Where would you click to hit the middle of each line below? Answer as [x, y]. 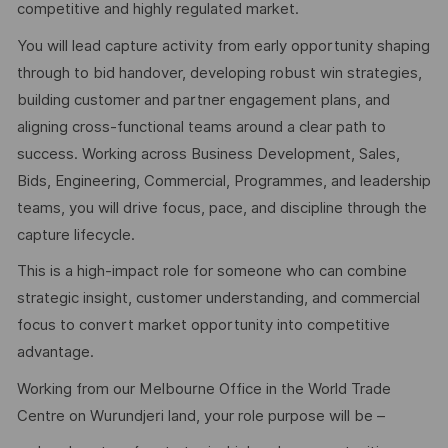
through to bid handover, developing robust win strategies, [219, 72]
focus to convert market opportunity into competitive [203, 325]
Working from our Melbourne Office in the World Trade [203, 388]
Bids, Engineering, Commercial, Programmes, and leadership [223, 180]
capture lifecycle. [75, 234]
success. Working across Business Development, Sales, [208, 153]
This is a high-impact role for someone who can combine [211, 271]
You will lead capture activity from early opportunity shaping [223, 45]
